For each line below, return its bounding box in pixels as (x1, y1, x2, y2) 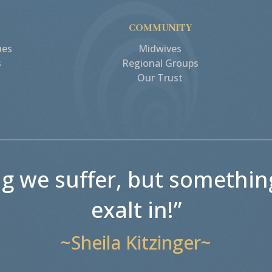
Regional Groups (121, 56, 199, 70)
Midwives (138, 42, 182, 56)
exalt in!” (90, 195, 182, 225)
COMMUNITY (128, 22, 192, 35)
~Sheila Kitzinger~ (61, 230, 211, 256)
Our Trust (137, 71, 183, 85)
